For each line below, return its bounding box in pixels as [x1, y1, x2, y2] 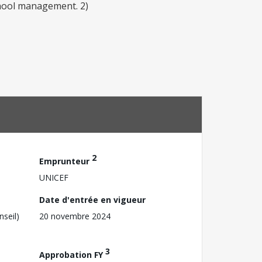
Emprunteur [39, 155, 92, 167]
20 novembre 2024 [39, 210, 111, 222]
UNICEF [39, 171, 68, 183]
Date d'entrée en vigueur [39, 194, 146, 205]
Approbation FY [39, 249, 105, 260]
